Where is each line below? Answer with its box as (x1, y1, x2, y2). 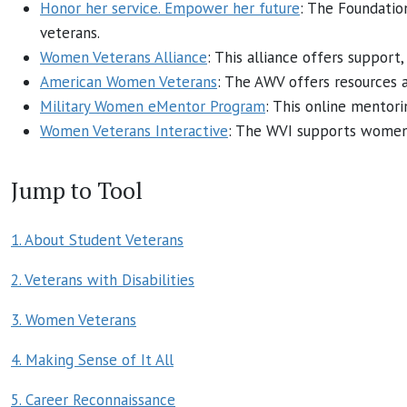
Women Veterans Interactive (40, 120, 228, 141)
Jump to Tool (11, 174, 143, 205)
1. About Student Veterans (11, 229, 184, 250)
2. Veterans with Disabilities (11, 269, 194, 290)
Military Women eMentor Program (40, 95, 265, 116)
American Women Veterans (40, 71, 217, 92)
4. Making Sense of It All (11, 349, 174, 370)
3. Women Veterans (11, 309, 136, 330)
